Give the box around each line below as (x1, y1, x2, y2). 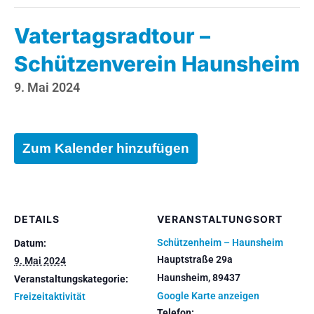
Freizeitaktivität (14, 290, 86, 302)
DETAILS (14, 212, 60, 225)
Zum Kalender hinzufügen (22, 140, 189, 156)
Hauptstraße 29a (157, 253, 233, 265)
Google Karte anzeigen (157, 289, 259, 301)
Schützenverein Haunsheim (14, 50, 300, 76)
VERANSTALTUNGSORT (157, 212, 282, 225)
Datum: (14, 237, 46, 249)
